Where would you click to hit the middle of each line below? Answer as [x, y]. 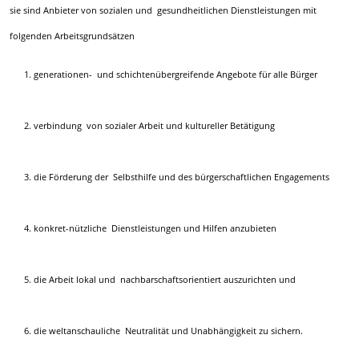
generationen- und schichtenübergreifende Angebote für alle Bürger [176, 74]
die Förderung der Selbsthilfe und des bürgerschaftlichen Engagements [182, 177]
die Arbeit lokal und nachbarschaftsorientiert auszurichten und [165, 279]
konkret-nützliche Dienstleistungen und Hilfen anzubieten [155, 228]
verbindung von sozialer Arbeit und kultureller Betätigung [155, 125]
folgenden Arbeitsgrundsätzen [72, 36]
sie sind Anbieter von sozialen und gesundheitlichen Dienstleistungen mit [163, 10]
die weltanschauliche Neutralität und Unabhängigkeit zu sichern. [169, 331]
